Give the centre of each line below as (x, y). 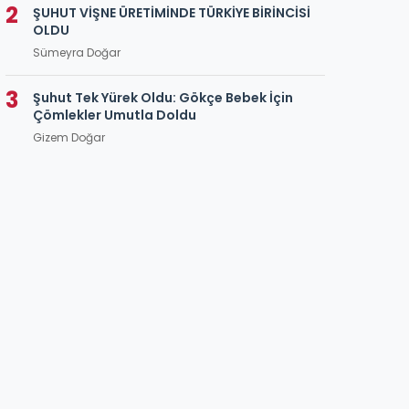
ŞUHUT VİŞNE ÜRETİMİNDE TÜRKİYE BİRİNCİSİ (172, 13)
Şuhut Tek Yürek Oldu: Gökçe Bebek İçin (163, 98)
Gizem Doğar (69, 137)
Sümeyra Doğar (77, 52)
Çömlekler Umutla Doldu (115, 115)
